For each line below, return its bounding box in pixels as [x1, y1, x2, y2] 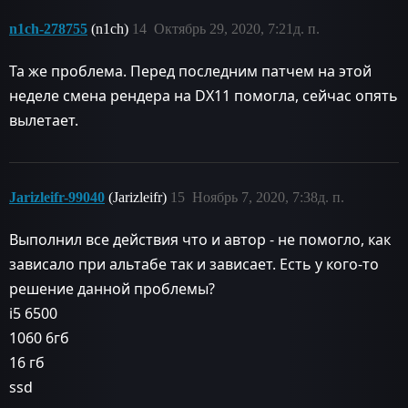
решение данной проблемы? [9, 278, 215, 299]
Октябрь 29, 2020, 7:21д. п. [154, 20, 320, 36]
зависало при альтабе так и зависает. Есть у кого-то [9, 253, 379, 274]
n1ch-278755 [9, 20, 87, 36]
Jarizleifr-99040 [9, 189, 105, 205]
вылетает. [9, 109, 78, 130]
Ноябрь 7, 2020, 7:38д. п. [192, 189, 344, 205]
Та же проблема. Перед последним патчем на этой [9, 60, 372, 81]
